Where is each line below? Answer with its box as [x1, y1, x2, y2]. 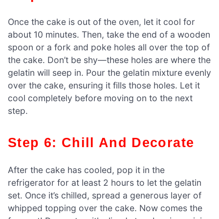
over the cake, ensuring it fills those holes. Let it [8, 80, 200, 90]
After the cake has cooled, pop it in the [8, 164, 165, 175]
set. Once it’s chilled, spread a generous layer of [8, 190, 201, 200]
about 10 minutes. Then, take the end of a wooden [8, 29, 210, 40]
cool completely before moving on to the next [8, 92, 193, 103]
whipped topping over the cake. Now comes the [8, 202, 202, 213]
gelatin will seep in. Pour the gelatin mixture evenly [8, 67, 211, 78]
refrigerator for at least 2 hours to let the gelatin [8, 177, 201, 188]
